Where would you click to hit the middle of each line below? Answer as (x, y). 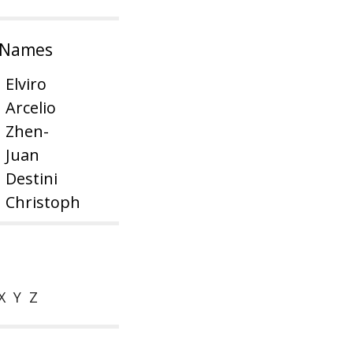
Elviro (26, 84)
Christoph (43, 202)
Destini (32, 178)
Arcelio (31, 108)
